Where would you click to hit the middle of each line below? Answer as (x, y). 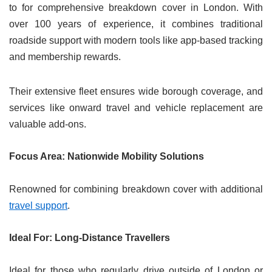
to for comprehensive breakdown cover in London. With (136, 8)
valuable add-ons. (48, 124)
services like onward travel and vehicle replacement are (136, 108)
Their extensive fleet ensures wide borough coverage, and (136, 92)
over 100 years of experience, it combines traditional (136, 24)
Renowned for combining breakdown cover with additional (136, 189)
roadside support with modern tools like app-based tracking (136, 41)
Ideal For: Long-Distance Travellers (90, 238)
